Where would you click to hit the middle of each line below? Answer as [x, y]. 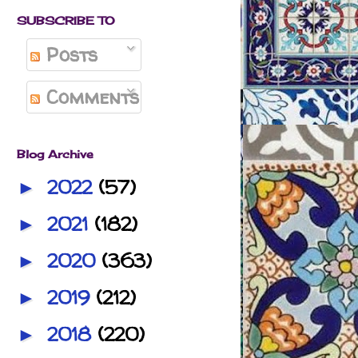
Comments [89, 97]
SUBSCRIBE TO [66, 20]
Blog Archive [55, 153]
